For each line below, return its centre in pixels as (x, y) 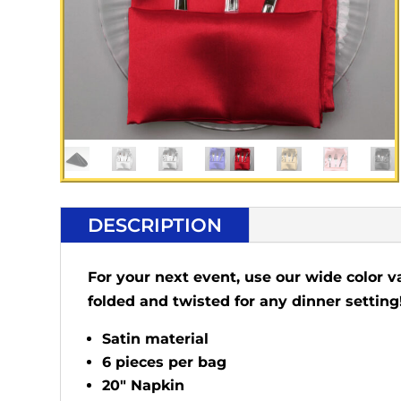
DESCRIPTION (155, 225)
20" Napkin (144, 385)
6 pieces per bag (165, 362)
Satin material (156, 338)
